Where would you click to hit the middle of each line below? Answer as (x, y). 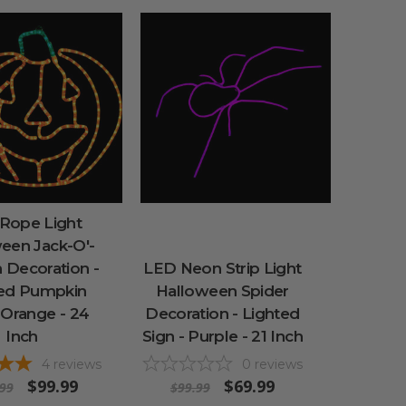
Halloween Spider (222, 290)
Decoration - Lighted (222, 313)
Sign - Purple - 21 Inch (222, 336)
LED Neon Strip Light (222, 268)
